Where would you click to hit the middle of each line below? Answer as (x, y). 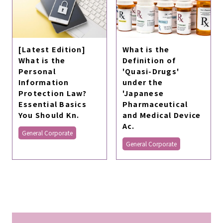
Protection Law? (53, 93)
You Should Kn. (49, 114)
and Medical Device (162, 114)
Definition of (149, 60)
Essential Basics (52, 104)
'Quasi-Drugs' (151, 71)
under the (143, 82)
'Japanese (143, 93)
